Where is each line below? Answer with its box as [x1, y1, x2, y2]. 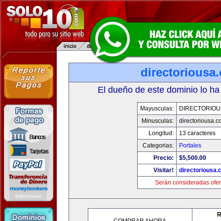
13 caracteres [179, 130, 216, 137]
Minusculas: [142, 117, 174, 124]
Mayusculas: [140, 105, 174, 112]
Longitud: [148, 130, 174, 137]
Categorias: [143, 142, 174, 149]
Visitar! [153, 167, 174, 174]
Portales [179, 142, 201, 149]
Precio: [153, 154, 174, 161]
